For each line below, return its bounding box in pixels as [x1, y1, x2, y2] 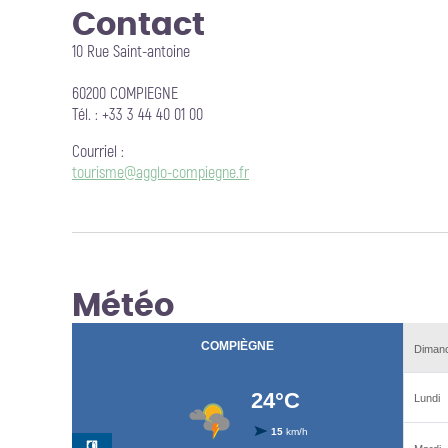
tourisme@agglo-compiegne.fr [72, 163, 249, 183]
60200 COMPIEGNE [72, 84, 178, 104]
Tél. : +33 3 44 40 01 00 [72, 105, 203, 125]
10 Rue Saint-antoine [72, 42, 190, 62]
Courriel [72, 142, 117, 162]
